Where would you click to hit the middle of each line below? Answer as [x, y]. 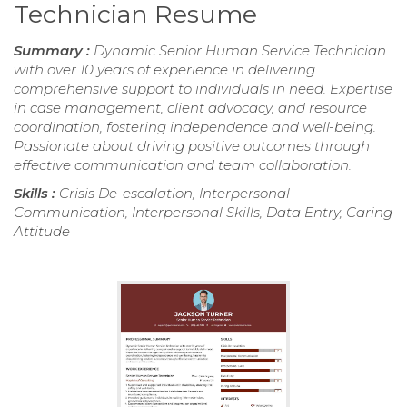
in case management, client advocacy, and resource [190, 107]
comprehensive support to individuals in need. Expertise [203, 88]
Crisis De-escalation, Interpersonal [174, 193]
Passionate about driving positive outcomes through [192, 145]
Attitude [42, 231]
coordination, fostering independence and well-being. [195, 126]
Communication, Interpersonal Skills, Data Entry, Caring [203, 212]
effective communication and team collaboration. [183, 164]
